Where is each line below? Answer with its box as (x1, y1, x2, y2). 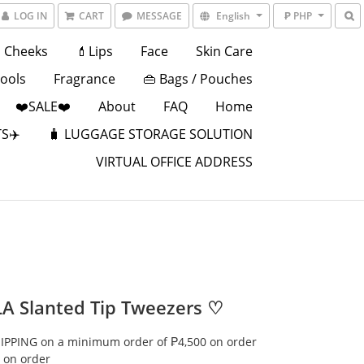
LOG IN (14, 9, 47, 23)
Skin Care (195, 42, 253, 60)
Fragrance (53, 70, 115, 88)
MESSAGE (136, 9, 182, 23)
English (216, 9, 250, 23)
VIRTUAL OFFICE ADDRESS (95, 153, 253, 171)
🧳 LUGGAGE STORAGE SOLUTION (47, 125, 253, 143)
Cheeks (3, 42, 48, 60)
